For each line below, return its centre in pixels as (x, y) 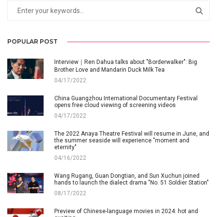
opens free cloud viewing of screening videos (115, 105)
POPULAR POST (32, 42)
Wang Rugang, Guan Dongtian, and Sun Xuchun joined (127, 176)
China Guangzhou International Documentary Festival (126, 99)
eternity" (65, 147)
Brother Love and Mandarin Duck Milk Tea (109, 70)
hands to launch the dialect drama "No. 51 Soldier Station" (132, 183)
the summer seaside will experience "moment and (122, 141)
